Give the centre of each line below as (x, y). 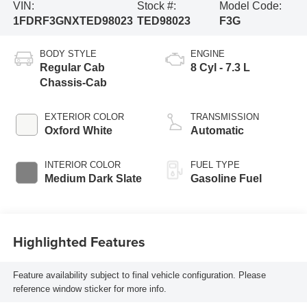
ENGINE (208, 54)
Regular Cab (72, 68)
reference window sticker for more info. (89, 288)
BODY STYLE (68, 54)
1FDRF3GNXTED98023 (73, 21)
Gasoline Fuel (226, 179)
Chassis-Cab (73, 83)
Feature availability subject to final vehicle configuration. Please (139, 275)
